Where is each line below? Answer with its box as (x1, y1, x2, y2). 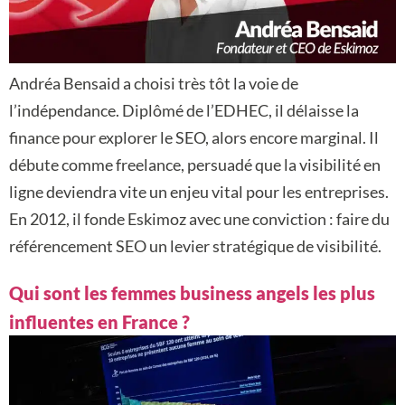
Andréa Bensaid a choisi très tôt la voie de (9, 72, 298, 93)
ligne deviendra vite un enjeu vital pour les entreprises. (9, 181, 389, 202)
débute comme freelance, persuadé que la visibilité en (9, 154, 381, 174)
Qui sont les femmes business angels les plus (9, 281, 375, 304)
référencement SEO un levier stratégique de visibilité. (9, 235, 381, 256)
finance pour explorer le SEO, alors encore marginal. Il (9, 127, 379, 147)
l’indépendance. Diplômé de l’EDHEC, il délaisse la (9, 99, 359, 120)
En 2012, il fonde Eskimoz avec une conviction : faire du (9, 208, 390, 229)
